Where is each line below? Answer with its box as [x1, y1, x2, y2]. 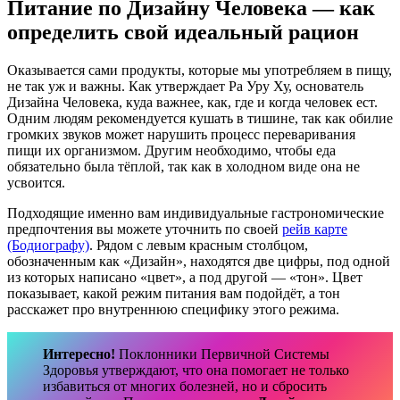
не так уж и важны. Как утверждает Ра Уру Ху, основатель [7, 78, 363, 94]
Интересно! [43, 346, 115, 362]
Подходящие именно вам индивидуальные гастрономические [7, 204, 384, 221]
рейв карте [282, 221, 347, 237]
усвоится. [7, 174, 65, 190]
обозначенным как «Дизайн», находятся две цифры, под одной [7, 253, 390, 269]
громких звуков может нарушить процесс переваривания [7, 126, 355, 142]
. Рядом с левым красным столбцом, [89, 237, 308, 253]
